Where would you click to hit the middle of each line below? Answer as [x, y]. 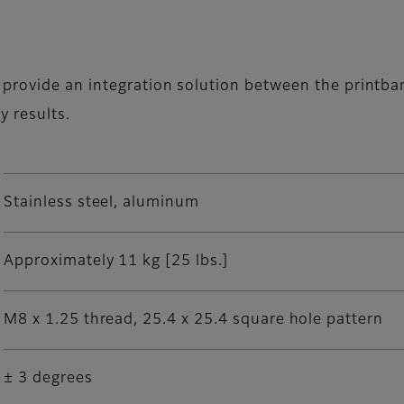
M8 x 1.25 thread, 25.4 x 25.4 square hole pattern [194, 321]
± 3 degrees [48, 379]
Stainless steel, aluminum [101, 203]
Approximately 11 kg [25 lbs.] [116, 262]
